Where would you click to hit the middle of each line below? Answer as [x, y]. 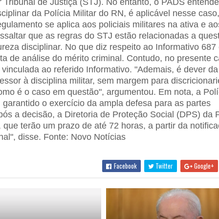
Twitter [164, 166]
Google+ [204, 166]
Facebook [125, 166]
